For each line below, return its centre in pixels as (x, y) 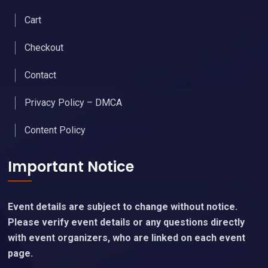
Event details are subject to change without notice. (124, 206)
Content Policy (55, 130)
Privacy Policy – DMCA (74, 102)
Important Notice (71, 166)
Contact (41, 75)
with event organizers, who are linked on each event (127, 237)
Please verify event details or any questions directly (127, 222)
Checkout (44, 47)
